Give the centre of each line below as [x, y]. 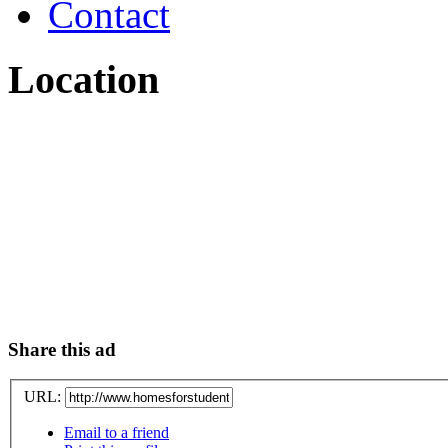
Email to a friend [116, 432]
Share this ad [62, 349]
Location [83, 80]
